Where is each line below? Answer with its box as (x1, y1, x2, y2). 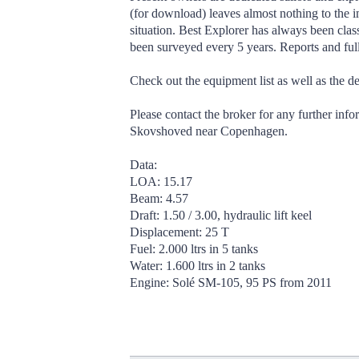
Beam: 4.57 (130, 192, 188, 205)
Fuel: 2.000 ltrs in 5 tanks (130, 242, 258, 256)
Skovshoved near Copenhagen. (130, 124, 288, 138)
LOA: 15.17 (130, 175, 192, 188)
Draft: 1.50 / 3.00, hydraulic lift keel (130, 208, 312, 222)
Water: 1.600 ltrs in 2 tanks (130, 259, 265, 272)
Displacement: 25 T (130, 225, 229, 239)
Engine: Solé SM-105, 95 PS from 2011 (130, 276, 332, 289)
